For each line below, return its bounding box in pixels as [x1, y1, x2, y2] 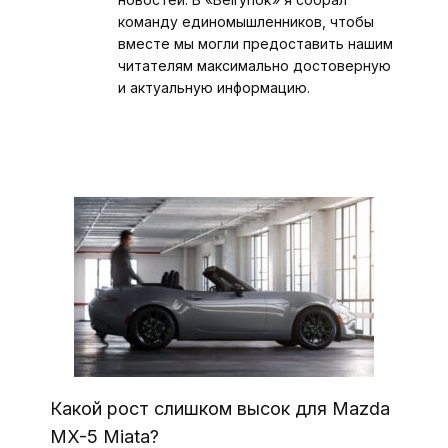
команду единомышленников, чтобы [118, 12, 374, 30]
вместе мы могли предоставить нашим [118, 34, 393, 52]
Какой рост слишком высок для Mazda [50, 398, 390, 420]
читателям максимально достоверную [118, 56, 391, 74]
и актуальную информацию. [118, 78, 310, 96]
